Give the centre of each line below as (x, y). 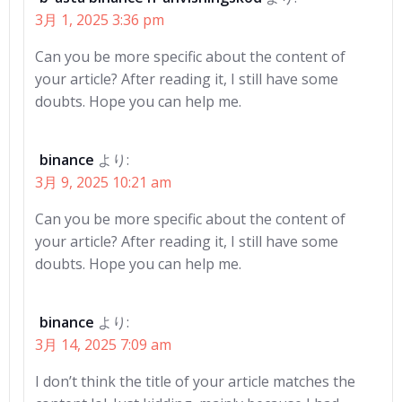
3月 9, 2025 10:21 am (103, 182)
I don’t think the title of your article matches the (195, 381)
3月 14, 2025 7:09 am (103, 345)
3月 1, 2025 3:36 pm (100, 20)
